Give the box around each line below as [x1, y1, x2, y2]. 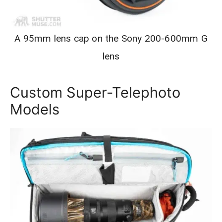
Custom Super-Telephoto [10, 84, 180, 102]
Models [10, 101, 59, 118]
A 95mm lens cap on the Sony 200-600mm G [14, 33, 208, 45]
